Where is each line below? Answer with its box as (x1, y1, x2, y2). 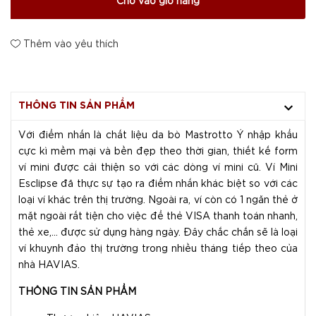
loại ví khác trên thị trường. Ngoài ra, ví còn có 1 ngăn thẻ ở (18, 196, 298, 205)
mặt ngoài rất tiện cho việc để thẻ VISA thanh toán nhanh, (18, 212, 298, 221)
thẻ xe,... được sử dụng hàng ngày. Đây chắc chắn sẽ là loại (18, 229, 298, 237)
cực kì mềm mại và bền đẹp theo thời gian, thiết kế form (18, 147, 298, 156)
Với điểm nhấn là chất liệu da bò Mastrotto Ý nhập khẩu (18, 131, 298, 140)
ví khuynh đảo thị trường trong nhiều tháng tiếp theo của (18, 245, 298, 253)
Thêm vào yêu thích (20, 40, 119, 49)
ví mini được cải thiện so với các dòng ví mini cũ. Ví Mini (18, 164, 298, 172)
